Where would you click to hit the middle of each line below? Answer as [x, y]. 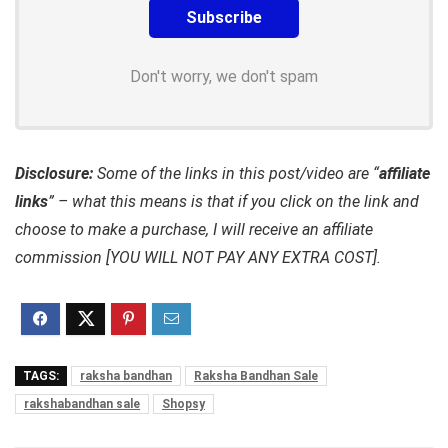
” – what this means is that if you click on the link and [233, 202]
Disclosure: [56, 174]
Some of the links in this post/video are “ [238, 174]
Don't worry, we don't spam [224, 77]
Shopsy [183, 404]
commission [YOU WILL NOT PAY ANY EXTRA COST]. [198, 258]
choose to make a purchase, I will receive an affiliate [194, 230]
